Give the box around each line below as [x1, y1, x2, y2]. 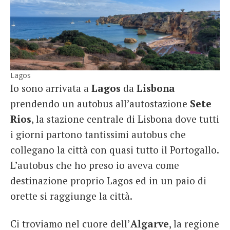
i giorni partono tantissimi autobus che [10, 128, 186, 141]
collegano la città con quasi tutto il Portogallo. [10, 143, 219, 157]
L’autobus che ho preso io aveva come [10, 159, 179, 172]
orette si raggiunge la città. [10, 189, 132, 203]
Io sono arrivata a [10, 82, 91, 95]
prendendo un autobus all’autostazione [10, 97, 190, 110]
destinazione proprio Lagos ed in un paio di [10, 174, 206, 187]
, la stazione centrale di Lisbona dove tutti [31, 112, 219, 126]
